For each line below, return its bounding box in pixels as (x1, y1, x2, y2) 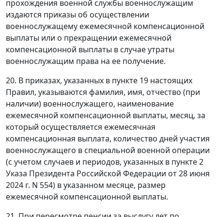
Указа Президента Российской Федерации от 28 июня (6, 168, 210, 179)
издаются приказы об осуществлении (6, 9, 149, 20)
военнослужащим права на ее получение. (6, 55, 166, 66)
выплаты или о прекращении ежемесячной (6, 32, 171, 43)
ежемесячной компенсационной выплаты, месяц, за (6, 109, 205, 121)
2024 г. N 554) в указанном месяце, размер (6, 179, 166, 190)
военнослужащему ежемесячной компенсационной (6, 20, 204, 31)
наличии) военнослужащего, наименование (6, 98, 174, 109)
